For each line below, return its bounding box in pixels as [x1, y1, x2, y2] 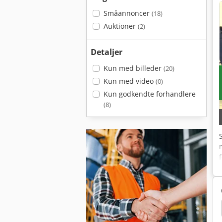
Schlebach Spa [152, 203, 207, 214]
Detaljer [91, 47, 122, 57]
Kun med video [103, 76, 156, 86]
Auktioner [103, 21, 138, 31]
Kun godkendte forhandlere [103, 89, 196, 99]
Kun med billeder [103, 63, 164, 73]
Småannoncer [103, 8, 152, 18]
